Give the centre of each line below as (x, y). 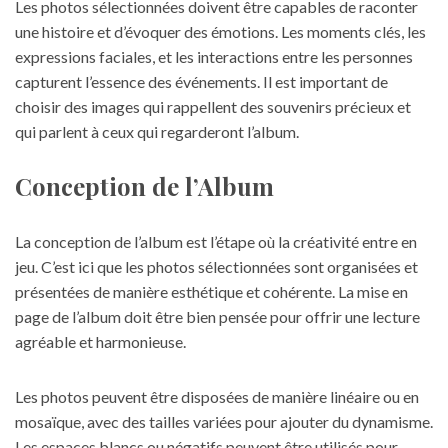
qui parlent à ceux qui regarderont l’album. (157, 131)
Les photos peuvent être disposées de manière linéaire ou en (217, 396)
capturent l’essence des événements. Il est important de (201, 81)
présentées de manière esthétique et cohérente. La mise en (211, 291)
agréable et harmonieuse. (100, 341)
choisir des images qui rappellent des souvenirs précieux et (213, 106)
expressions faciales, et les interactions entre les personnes (214, 56)
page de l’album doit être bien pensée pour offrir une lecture (217, 316)
